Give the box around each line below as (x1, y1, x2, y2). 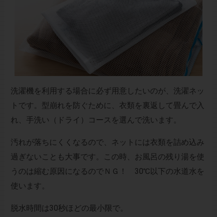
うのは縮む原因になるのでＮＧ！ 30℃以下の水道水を (10, 167, 204, 176)
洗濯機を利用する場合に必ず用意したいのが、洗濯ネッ (10, 86, 204, 96)
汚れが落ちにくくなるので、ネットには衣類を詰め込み (10, 138, 204, 147)
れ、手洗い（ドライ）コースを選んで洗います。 (10, 115, 181, 125)
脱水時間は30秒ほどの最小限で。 (10, 203, 128, 213)
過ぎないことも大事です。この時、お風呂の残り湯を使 (10, 152, 204, 162)
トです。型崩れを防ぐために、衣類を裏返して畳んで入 (10, 101, 204, 110)
